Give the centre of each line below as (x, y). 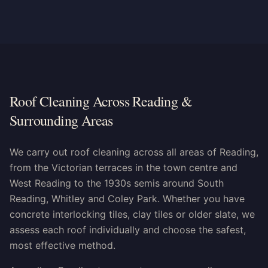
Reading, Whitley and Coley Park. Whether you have (127, 199)
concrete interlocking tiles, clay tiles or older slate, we (132, 214)
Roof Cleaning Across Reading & (101, 101)
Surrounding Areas (61, 120)
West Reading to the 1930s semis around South (117, 183)
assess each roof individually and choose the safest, (128, 230)
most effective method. (63, 245)
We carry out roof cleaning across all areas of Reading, (134, 152)
